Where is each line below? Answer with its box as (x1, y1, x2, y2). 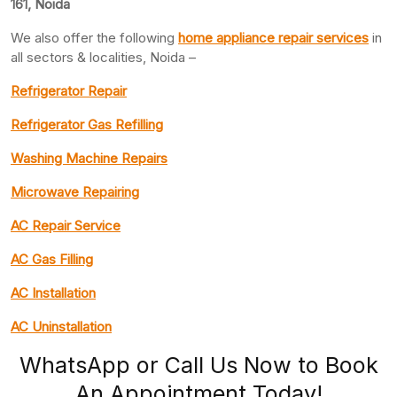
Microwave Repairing (11, 183, 139, 200)
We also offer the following (11, 28, 178, 46)
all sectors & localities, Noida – (11, 48, 196, 66)
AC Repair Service (11, 216, 121, 234)
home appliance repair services (178, 28, 369, 46)
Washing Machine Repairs (11, 149, 167, 167)
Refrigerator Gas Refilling (11, 115, 163, 133)
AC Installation (11, 284, 96, 301)
